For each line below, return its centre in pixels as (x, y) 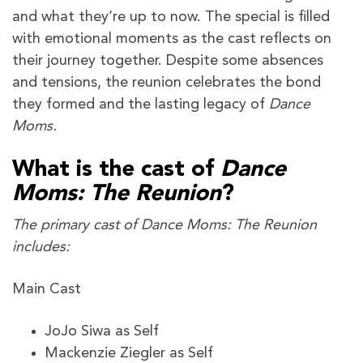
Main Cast (47, 290)
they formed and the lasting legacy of (141, 105)
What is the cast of (116, 171)
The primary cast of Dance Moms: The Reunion (164, 226)
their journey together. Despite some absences (168, 61)
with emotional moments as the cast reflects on (172, 39)
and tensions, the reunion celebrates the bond (167, 83)
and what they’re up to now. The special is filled (171, 17)
